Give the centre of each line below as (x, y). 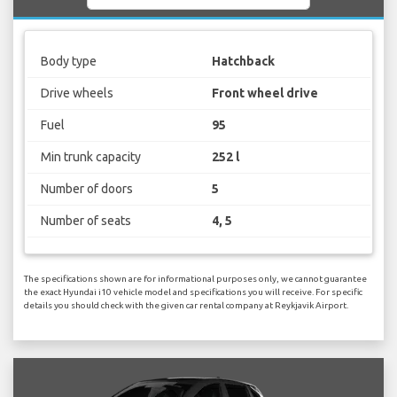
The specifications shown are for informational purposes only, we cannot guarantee (195, 278)
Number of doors (86, 189)
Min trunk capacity (90, 157)
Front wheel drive (265, 93)
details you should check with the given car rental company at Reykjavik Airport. (186, 305)
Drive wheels (77, 93)
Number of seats (86, 221)
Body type (68, 62)
